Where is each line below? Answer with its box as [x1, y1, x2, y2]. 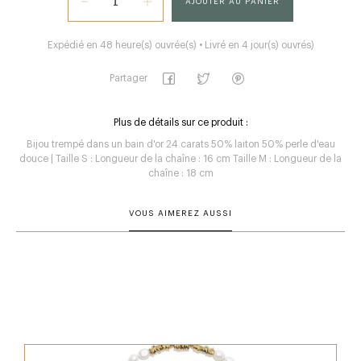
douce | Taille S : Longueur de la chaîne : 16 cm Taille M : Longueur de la [19, 154, 342, 164]
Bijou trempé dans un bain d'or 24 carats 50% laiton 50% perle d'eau [26, 139, 335, 149]
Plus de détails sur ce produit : [113, 118, 248, 127]
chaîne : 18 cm [147, 168, 214, 178]
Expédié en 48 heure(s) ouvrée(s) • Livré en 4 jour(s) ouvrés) [47, 40, 314, 50]
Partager [110, 73, 147, 83]
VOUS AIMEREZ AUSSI [129, 210, 232, 218]
